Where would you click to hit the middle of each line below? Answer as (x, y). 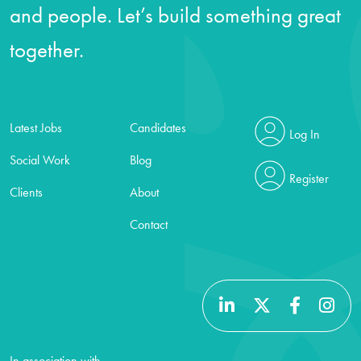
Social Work (40, 160)
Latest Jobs (36, 128)
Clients (26, 192)
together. (47, 50)
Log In (304, 134)
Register (309, 178)
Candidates (158, 128)
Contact (149, 224)
